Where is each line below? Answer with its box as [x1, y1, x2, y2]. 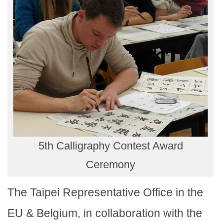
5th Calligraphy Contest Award [38, 140, 183, 152]
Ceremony [86, 158, 135, 171]
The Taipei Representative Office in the [7, 186, 203, 199]
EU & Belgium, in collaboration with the [7, 207, 202, 220]
